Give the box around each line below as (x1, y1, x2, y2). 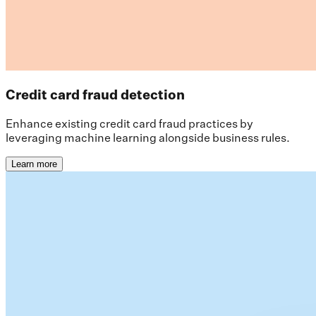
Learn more (11, 159, 57, 170)
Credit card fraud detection (6, 86, 185, 104)
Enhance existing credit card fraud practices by (6, 116, 253, 131)
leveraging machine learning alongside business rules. (6, 130, 290, 145)
